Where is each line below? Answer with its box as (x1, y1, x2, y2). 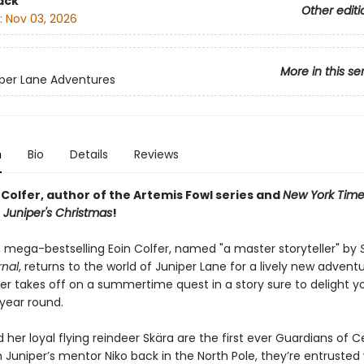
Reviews (133, 146, 179, 162)
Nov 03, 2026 (5, 11, 77, 28)
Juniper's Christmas (2, 205, 112, 221)
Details (69, 146, 108, 162)
